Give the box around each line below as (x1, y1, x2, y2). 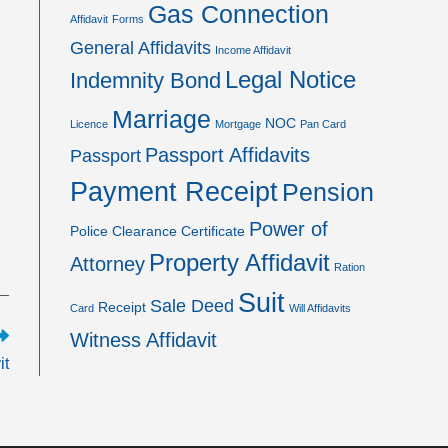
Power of (249, 218, 328, 240)
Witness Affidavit (70, 329, 217, 351)
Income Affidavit (215, 44, 291, 56)
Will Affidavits (289, 302, 351, 314)
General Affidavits (70, 38, 211, 58)
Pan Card (300, 118, 346, 130)
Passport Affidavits (145, 144, 310, 166)
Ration (334, 261, 365, 273)
